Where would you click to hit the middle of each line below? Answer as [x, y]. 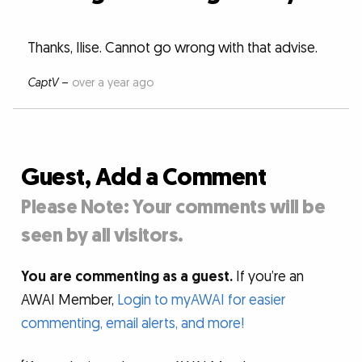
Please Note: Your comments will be [173, 208]
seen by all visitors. [102, 236]
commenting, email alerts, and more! [133, 324]
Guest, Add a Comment [144, 178]
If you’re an [269, 277]
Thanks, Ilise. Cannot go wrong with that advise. [172, 48]
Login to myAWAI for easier [202, 301]
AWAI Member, [69, 301]
